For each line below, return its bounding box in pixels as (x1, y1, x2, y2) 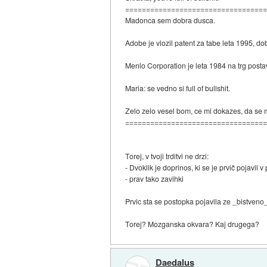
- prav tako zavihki (125, 173, 184, 184)
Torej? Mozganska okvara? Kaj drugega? (125, 219, 260, 229)
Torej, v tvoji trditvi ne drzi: (125, 151, 209, 162)
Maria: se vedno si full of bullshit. (125, 83, 231, 94)
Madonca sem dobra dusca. (125, 15, 216, 26)
